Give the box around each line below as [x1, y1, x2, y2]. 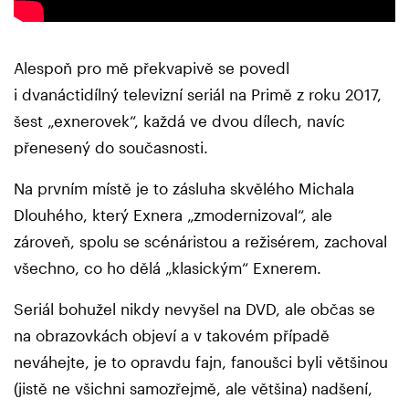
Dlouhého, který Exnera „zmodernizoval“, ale [14, 204, 332, 224]
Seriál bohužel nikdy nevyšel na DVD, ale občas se [14, 299, 375, 318]
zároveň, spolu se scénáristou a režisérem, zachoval [14, 231, 387, 250]
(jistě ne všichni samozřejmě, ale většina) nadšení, [14, 378, 372, 397]
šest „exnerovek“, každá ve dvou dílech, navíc [14, 110, 345, 130]
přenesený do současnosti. [14, 137, 213, 156]
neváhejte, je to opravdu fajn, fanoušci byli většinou [14, 351, 388, 371]
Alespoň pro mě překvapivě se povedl [14, 58, 289, 77]
